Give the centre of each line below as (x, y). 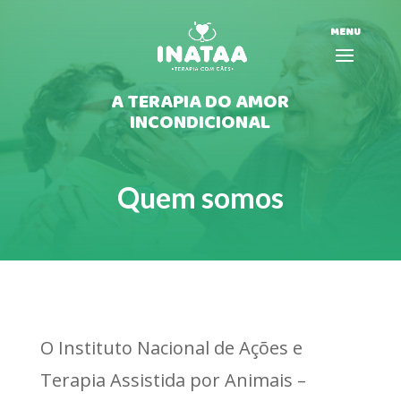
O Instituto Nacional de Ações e (171, 348)
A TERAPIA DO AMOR (200, 102)
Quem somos (200, 197)
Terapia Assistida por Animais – (173, 380)
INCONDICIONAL (200, 123)
